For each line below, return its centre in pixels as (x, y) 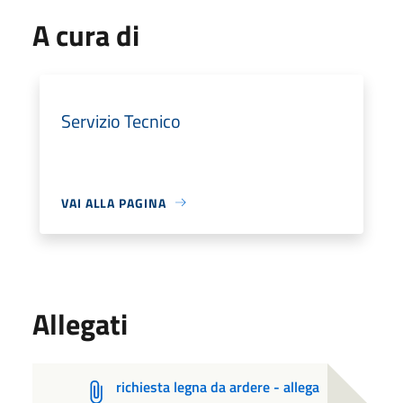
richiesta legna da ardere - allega (217, 386)
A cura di (86, 35)
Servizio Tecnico (121, 121)
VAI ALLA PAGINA (114, 202)
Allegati (80, 323)
